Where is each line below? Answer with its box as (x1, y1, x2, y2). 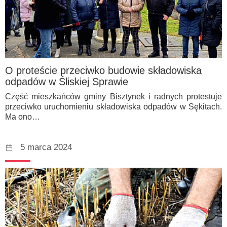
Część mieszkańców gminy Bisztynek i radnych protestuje (5, 92, 222, 101)
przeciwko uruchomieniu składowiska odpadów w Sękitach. (5, 102, 222, 111)
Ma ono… (5, 112, 40, 122)
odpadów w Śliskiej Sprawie (5, 76, 128, 88)
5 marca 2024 (20, 142, 72, 153)
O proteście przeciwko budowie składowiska (5, 65, 202, 77)
